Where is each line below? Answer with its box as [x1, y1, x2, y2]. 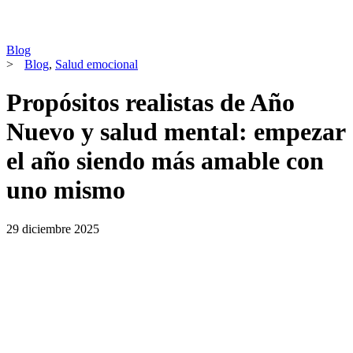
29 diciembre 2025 [6, 221, 99, 236]
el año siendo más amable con [6, 147, 324, 176]
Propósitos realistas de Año [6, 88, 295, 117]
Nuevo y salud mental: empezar [6, 117, 345, 147]
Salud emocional [55, 58, 138, 71]
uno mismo [6, 176, 125, 205]
